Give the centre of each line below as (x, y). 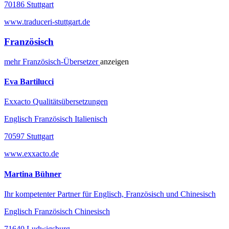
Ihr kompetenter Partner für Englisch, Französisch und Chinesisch (110, 194)
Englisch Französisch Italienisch (56, 119)
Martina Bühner (33, 174)
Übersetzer (82, 61)
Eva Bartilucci (29, 82)
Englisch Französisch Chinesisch (57, 211)
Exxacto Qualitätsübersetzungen (56, 102)
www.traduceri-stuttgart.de (47, 22)
